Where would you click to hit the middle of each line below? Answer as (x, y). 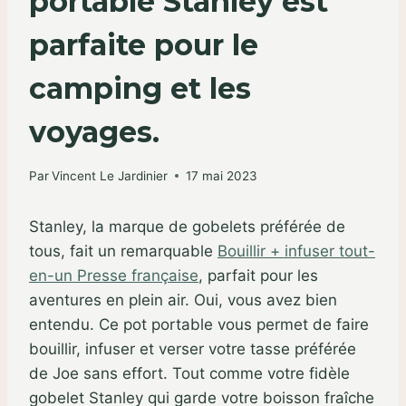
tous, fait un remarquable (123, 251)
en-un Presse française (114, 275)
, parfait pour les (258, 275)
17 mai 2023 (222, 175)
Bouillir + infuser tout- (296, 251)
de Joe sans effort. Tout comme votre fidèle (189, 373)
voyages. (94, 132)
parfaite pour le (144, 45)
